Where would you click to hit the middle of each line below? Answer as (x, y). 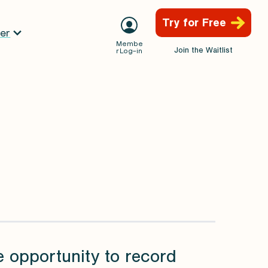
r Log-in (129, 51)
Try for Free (194, 22)
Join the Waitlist (203, 50)
